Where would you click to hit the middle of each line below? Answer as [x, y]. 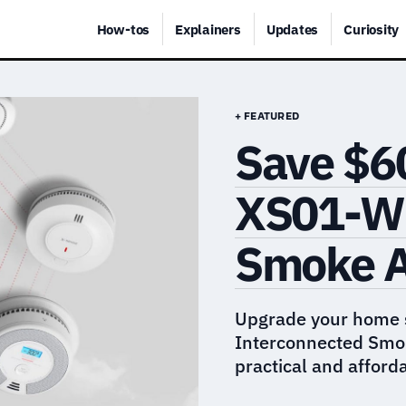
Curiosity [372, 29]
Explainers [208, 29]
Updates [292, 29]
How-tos [123, 29]
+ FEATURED [267, 116]
